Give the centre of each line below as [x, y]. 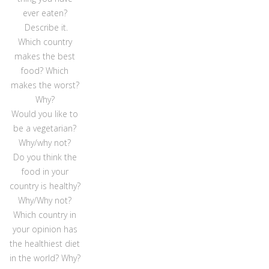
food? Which [45, 70]
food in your [45, 171]
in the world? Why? [45, 258]
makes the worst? [45, 85]
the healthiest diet [45, 243]
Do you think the [45, 157]
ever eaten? [45, 13]
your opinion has [45, 229]
